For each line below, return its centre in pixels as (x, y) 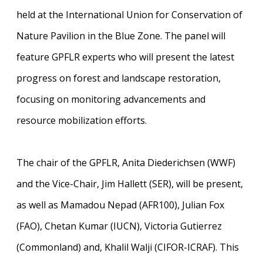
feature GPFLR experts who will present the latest (125, 57)
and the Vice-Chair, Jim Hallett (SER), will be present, (130, 183)
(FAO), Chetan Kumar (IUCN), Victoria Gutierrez (119, 226)
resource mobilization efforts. (82, 120)
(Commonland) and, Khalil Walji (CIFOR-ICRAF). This (128, 247)
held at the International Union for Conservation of (129, 14)
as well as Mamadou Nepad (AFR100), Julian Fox (120, 205)
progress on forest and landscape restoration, (119, 78)
